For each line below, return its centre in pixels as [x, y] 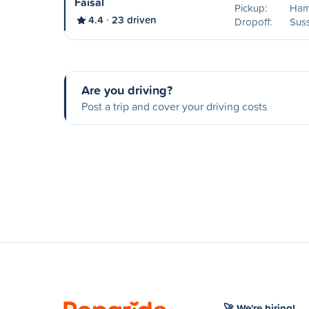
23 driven [134, 20]
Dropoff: [253, 22]
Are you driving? [127, 90]
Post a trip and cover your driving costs [174, 106]
